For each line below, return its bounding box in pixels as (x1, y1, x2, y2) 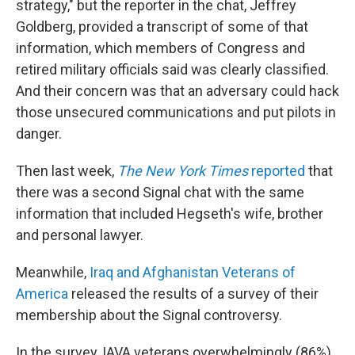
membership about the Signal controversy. (16, 307, 282, 323)
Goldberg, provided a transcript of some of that (16, 18, 308, 35)
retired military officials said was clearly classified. (16, 61, 329, 78)
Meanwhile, (16, 264, 86, 281)
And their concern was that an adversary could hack (16, 82, 339, 99)
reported (248, 162, 305, 179)
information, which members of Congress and (16, 40, 305, 56)
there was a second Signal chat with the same (16, 184, 304, 200)
